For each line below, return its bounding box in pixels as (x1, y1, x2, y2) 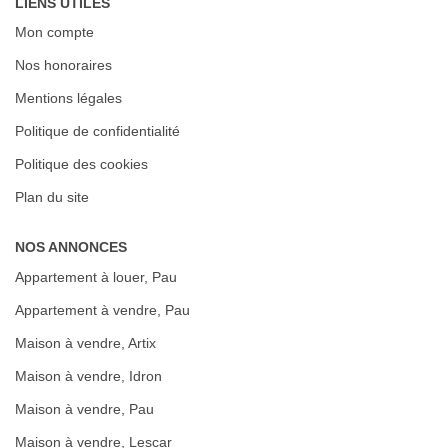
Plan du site (15, 189, 89, 205)
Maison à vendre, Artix (15, 334, 156, 351)
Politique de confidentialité (15, 123, 180, 139)
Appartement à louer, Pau (15, 268, 177, 285)
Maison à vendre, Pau (15, 400, 154, 417)
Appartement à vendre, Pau (15, 301, 190, 318)
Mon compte (15, 24, 94, 40)
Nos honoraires (15, 57, 112, 73)
